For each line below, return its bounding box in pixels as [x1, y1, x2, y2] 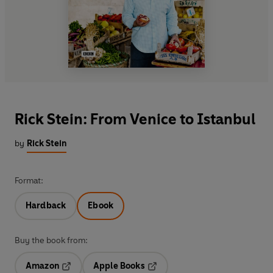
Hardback [26, 200, 66, 211]
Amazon [26, 260, 59, 271]
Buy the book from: [15, 235, 88, 246]
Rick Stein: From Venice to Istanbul [15, 110, 255, 128]
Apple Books [93, 260, 145, 271]
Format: [15, 175, 43, 186]
